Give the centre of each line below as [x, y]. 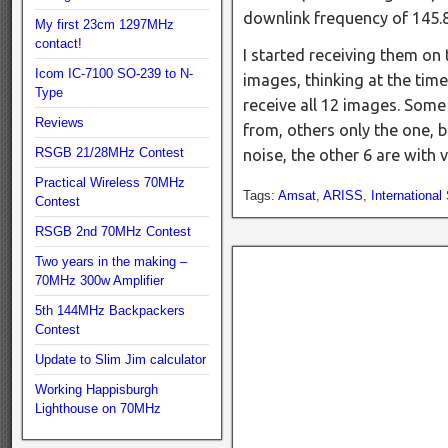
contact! [58, 43]
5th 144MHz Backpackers [110, 310]
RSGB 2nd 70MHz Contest [113, 231]
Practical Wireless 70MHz [110, 182]
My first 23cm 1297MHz [104, 24]
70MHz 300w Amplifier [99, 280]
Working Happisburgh [96, 389]
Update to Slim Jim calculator [120, 359]
